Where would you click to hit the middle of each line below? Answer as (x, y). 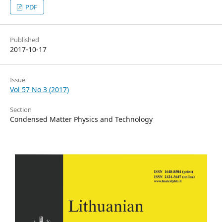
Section (21, 110)
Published (25, 40)
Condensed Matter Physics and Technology (81, 119)
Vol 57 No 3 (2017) (39, 89)
